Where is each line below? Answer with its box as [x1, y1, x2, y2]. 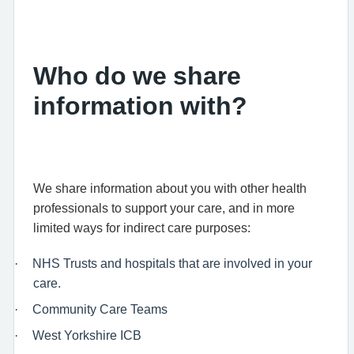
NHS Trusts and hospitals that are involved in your [32, 256, 312, 270]
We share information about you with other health [33, 181, 307, 195]
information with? [33, 92, 247, 119]
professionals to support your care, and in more [33, 201, 295, 215]
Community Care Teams [32, 302, 168, 316]
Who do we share [33, 62, 241, 88]
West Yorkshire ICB [32, 328, 141, 342]
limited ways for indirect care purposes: [33, 220, 250, 235]
